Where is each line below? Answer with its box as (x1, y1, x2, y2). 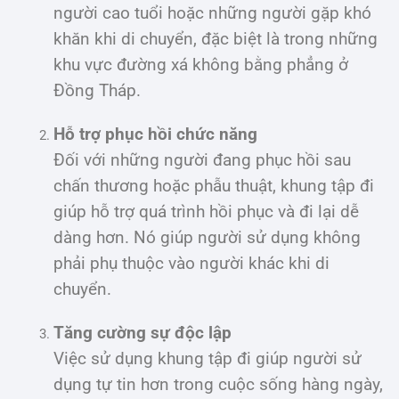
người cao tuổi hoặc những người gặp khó (53, 3, 371, 23)
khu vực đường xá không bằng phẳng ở (53, 54, 348, 75)
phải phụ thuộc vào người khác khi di (53, 253, 330, 273)
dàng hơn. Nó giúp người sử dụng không (53, 227, 361, 248)
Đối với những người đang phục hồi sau (53, 150, 351, 170)
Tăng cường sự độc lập (53, 322, 232, 343)
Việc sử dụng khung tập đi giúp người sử (53, 348, 362, 369)
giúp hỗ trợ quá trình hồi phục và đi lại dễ (53, 201, 359, 222)
